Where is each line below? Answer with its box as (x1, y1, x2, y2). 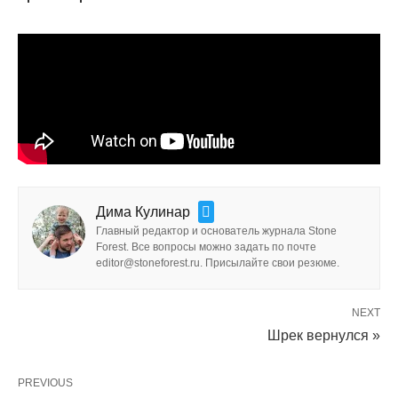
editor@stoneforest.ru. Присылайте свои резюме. (96, 257, 339, 270)
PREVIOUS (18, 377, 73, 390)
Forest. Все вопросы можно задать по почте (96, 241, 316, 254)
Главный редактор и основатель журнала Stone (96, 225, 337, 238)
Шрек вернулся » (267, 328, 380, 344)
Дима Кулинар (96, 204, 190, 220)
